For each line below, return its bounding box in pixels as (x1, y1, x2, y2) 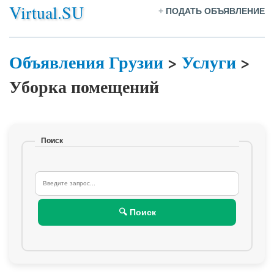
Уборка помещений (9, 74, 159, 99)
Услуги (182, 50, 236, 75)
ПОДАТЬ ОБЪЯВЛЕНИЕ (166, 6, 265, 16)
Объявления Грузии (9, 50, 163, 75)
